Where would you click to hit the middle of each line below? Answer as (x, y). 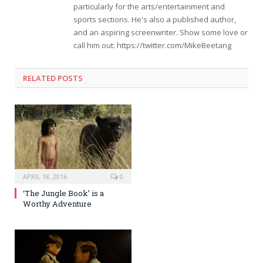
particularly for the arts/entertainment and (149, 7)
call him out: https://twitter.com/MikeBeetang (152, 45)
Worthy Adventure (57, 204)
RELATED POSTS (53, 78)
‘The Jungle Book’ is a (63, 193)
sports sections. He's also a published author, (155, 20)
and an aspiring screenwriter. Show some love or (161, 33)
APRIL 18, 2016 (45, 177)
